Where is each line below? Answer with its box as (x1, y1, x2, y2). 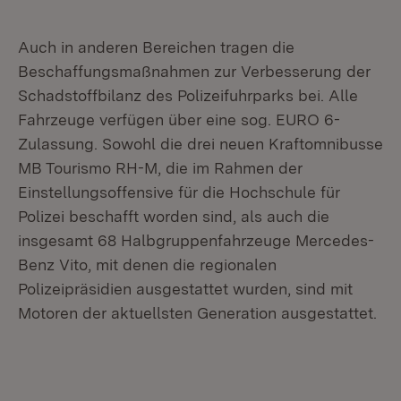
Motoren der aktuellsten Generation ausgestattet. (18, 303, 377, 322)
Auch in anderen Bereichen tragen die (18, 38, 294, 56)
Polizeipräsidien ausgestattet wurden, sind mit (18, 279, 353, 298)
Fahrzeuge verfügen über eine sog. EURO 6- (18, 110, 340, 129)
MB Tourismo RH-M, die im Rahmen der (18, 158, 303, 177)
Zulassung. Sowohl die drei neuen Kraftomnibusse (18, 134, 383, 153)
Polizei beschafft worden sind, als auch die (18, 207, 329, 226)
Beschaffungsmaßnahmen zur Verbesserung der (18, 62, 371, 81)
